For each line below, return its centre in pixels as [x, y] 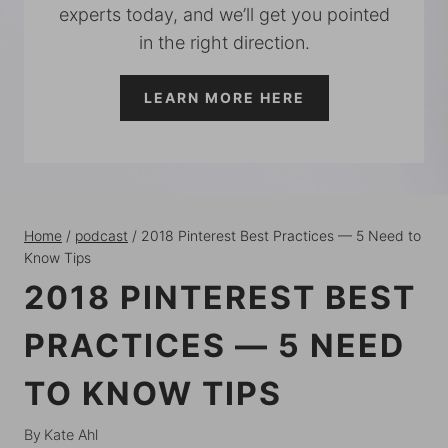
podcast [101, 235]
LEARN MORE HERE [224, 97]
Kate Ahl [71, 434]
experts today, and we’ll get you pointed [224, 14]
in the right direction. [224, 42]
